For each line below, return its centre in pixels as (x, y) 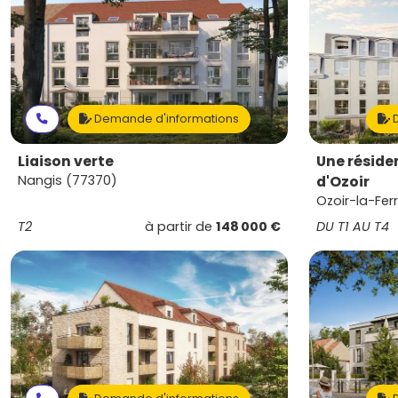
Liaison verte (66, 161)
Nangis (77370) (68, 180)
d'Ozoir (343, 182)
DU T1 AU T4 (353, 227)
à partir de (180, 227)
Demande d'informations (165, 119)
